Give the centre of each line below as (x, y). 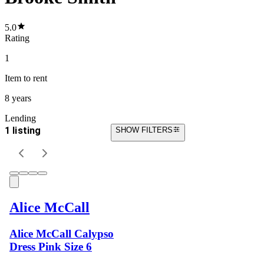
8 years (18, 98)
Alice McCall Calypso (62, 233)
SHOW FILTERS (144, 130)
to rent (34, 78)
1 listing (23, 130)
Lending (20, 118)
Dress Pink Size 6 (51, 246)
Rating (17, 38)
